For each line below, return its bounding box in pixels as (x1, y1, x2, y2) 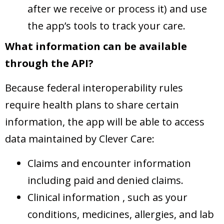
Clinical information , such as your (27, 190, 187, 204)
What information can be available (5, 39, 187, 53)
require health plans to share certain (5, 98, 179, 112)
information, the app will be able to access (5, 115, 204, 129)
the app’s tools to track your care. (27, 19, 185, 33)
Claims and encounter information (27, 156, 191, 170)
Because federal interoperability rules (5, 81, 183, 95)
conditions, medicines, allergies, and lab (27, 207, 214, 221)
